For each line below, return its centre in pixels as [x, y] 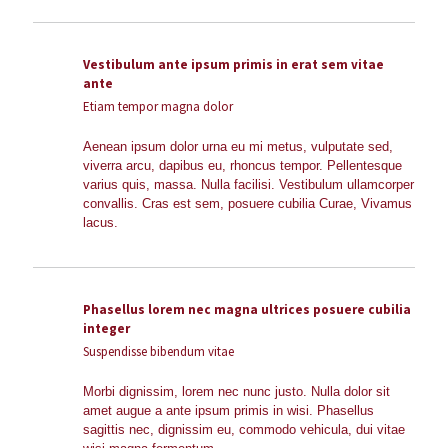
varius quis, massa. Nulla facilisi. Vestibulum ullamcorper [248, 184]
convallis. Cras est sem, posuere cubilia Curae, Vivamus [247, 203]
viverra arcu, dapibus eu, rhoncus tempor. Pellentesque [242, 165]
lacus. [100, 222]
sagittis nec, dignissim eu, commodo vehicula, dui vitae [244, 429]
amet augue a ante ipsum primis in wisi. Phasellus [228, 410]
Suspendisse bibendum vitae [158, 351]
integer [106, 328]
